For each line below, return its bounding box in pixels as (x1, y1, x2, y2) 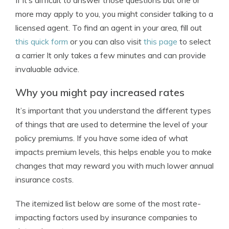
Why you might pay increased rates (15, 86, 185, 99)
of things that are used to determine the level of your (15, 119, 208, 129)
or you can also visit (68, 36, 144, 47)
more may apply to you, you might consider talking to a (15, 9, 213, 19)
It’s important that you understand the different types (15, 105, 211, 116)
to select (177, 36, 211, 47)
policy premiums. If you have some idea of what (15, 133, 188, 143)
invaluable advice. (15, 64, 79, 74)
